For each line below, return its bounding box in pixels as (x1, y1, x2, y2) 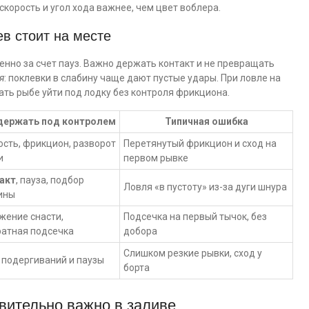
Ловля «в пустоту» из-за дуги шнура (123, 181, 287, 192)
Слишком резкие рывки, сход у (123, 248, 262, 259)
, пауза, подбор (16, 175, 84, 186)
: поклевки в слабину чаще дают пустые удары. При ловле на (4, 72, 281, 83)
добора (123, 226, 157, 237)
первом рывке (123, 152, 188, 163)
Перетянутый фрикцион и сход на (123, 138, 277, 149)
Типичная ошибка (164, 116, 248, 127)
